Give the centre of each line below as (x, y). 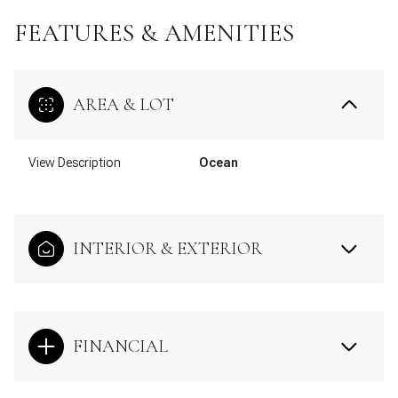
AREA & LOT (123, 104)
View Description (75, 162)
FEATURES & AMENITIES (154, 32)
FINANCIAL (120, 346)
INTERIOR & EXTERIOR (167, 248)
